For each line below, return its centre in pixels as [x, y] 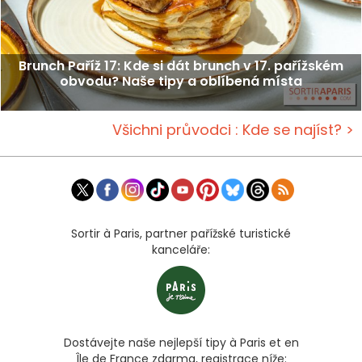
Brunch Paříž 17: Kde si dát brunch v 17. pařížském [181, 65]
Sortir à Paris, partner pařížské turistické [181, 233]
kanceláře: [181, 249]
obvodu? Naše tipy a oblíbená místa [181, 81]
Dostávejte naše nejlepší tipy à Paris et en [181, 342]
